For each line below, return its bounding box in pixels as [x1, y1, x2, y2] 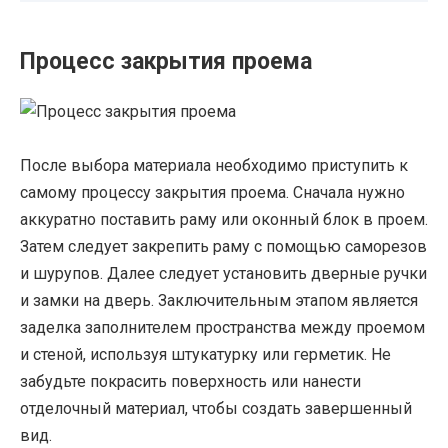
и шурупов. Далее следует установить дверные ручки [20, 264, 427, 284]
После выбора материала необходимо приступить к [20, 156, 408, 176]
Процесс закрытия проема [20, 48, 312, 76]
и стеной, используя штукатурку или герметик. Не [20, 345, 391, 365]
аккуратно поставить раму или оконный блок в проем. [20, 210, 428, 230]
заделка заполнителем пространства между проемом [20, 318, 425, 338]
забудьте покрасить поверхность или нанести [20, 372, 361, 392]
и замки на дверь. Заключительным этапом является [20, 291, 418, 311]
